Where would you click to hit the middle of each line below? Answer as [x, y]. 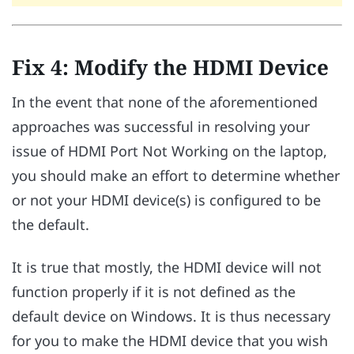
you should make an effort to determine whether [176, 175]
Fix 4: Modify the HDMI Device [170, 67]
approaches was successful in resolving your [161, 126]
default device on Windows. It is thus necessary [171, 316]
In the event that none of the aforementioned [165, 102]
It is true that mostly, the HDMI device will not [167, 267]
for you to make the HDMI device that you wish [170, 341]
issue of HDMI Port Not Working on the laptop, [169, 151]
